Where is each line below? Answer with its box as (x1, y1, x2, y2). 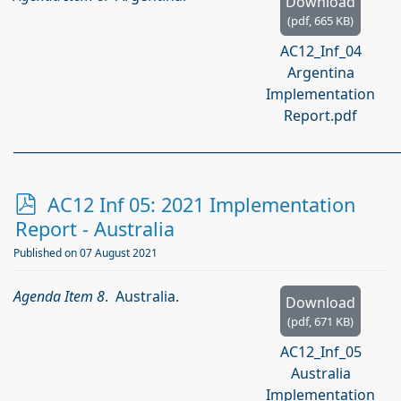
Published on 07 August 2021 (13, 245, 158, 260)
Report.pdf (284, 106, 357, 125)
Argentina (286, 63, 354, 82)
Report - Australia (15, 216, 175, 242)
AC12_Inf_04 (279, 41, 362, 61)
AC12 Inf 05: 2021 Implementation (47, 192, 355, 218)
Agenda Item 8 (13, 286, 105, 306)
